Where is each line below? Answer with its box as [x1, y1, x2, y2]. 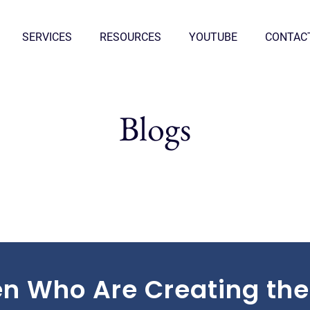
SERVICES [22, 30, 73, 44]
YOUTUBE [189, 30, 238, 44]
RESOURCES [100, 30, 162, 44]
